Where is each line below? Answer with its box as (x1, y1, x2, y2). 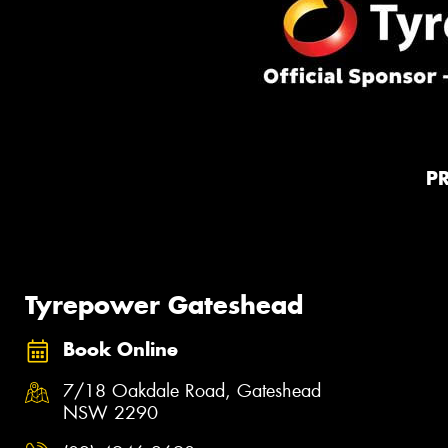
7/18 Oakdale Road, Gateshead (63, 379, 321, 404)
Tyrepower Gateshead (25, 288, 303, 321)
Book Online (63, 337, 178, 361)
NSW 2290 (63, 401, 158, 426)
